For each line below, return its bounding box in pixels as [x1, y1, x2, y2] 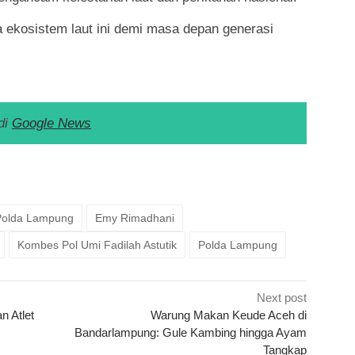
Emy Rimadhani [95, 211, 174, 224]
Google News [12, 115, 91, 131]
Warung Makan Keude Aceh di [151, 307, 307, 322]
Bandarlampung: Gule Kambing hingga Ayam [74, 325, 307, 339]
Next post [257, 290, 307, 304]
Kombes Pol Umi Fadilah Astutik [17, 238, 177, 251]
